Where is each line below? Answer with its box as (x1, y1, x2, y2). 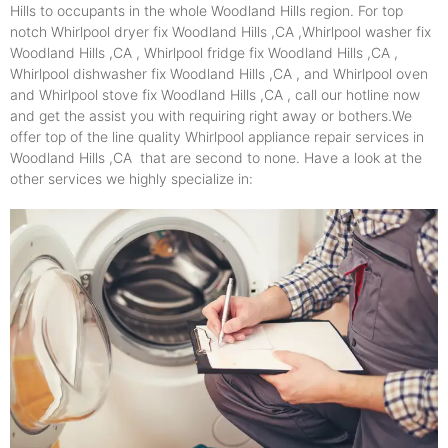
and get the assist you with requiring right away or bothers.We (10, 107, 412, 125)
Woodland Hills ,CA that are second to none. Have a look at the (10, 149, 422, 167)
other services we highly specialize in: (10, 170, 253, 188)
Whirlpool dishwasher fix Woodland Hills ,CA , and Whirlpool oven (10, 65, 428, 83)
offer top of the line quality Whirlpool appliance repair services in (10, 128, 424, 146)
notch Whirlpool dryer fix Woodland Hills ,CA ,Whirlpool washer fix (10, 23, 431, 41)
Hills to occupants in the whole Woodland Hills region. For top (10, 2, 403, 20)
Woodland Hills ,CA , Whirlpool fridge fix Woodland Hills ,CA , (10, 44, 398, 62)
